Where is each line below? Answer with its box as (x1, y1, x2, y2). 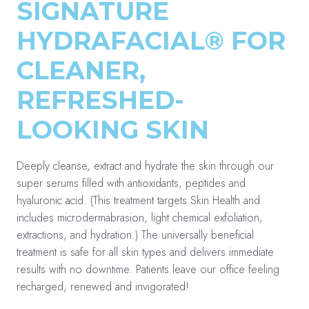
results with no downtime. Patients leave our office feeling (17, 261, 279, 277)
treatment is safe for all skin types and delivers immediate (17, 244, 274, 260)
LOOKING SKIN (17, 114, 209, 145)
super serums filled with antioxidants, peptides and (17, 175, 246, 191)
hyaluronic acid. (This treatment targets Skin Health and (17, 192, 260, 208)
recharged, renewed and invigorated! (17, 279, 189, 295)
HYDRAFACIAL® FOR (17, 26, 286, 56)
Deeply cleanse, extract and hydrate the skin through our (17, 158, 274, 174)
